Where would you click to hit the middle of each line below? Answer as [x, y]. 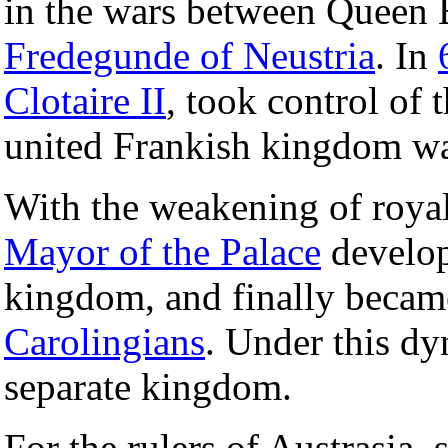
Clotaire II [85, 100]
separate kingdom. [148, 386]
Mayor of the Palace [162, 251]
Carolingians [104, 341]
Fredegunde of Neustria [189, 55]
